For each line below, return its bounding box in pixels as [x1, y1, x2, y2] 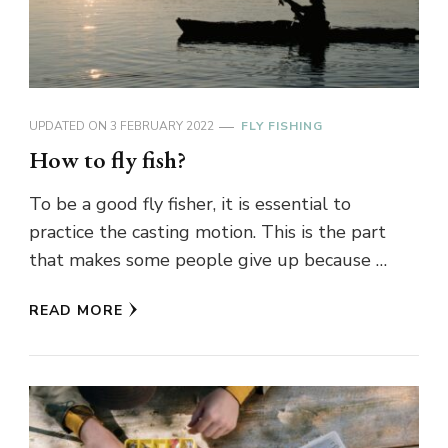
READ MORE [29, 300, 123, 320]
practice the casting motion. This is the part [29, 219, 386, 244]
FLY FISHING [241, 117, 323, 134]
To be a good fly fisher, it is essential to [29, 191, 351, 216]
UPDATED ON [29, 117, 110, 134]
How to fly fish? [29, 143, 186, 175]
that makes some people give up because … [29, 247, 387, 272]
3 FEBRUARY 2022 [110, 117, 214, 134]
